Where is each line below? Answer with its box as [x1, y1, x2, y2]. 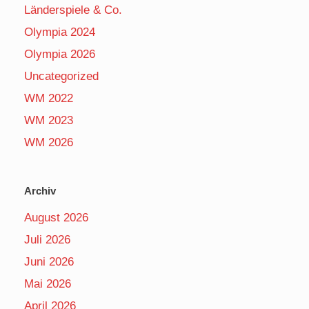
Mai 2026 [24, 277, 71, 290]
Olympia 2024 [24, 25, 95, 39]
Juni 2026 [24, 255, 74, 268]
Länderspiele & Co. [24, 3, 122, 17]
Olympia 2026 [24, 47, 95, 61]
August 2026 [24, 210, 88, 224]
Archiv [24, 184, 56, 197]
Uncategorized [24, 69, 99, 83]
